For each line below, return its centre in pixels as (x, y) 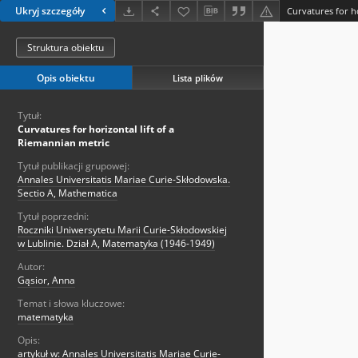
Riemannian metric (64, 143)
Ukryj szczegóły (50, 11)
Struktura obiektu (66, 48)
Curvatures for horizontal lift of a (96, 129)
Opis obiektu (66, 78)
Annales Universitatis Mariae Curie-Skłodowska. (124, 180)
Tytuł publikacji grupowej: (74, 166)
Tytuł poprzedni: (53, 217)
